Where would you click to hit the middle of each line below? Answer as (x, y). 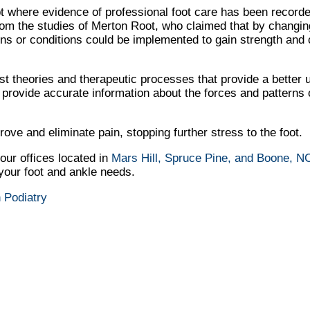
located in (83, 158)
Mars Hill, (136, 158)
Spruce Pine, (200, 158)
